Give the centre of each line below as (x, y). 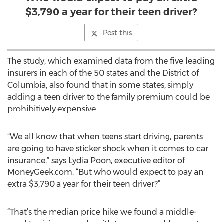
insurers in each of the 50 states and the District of (103, 73)
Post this (117, 33)
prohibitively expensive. (52, 109)
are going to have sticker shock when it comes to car (108, 148)
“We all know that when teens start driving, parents (105, 137)
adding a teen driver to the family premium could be (109, 97)
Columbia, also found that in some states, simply (100, 85)
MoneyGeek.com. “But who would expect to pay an (106, 172)
